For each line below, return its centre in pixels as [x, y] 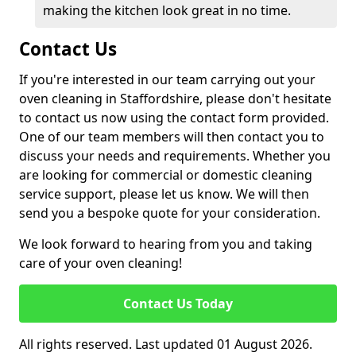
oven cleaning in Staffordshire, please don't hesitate [175, 99]
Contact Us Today [178, 304]
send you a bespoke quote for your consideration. [170, 213]
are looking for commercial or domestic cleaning [166, 175]
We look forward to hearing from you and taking [166, 244]
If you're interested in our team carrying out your [167, 79]
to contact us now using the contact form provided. [174, 118]
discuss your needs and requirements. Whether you [175, 156]
